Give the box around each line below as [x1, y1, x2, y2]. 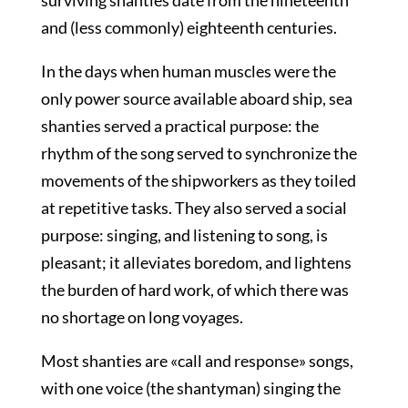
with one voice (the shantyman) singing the [40, 378, 341, 398]
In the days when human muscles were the [40, 61, 336, 81]
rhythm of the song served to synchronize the [40, 143, 357, 163]
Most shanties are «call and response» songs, [40, 351, 353, 371]
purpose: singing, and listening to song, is [40, 225, 328, 245]
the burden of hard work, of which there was [40, 280, 349, 300]
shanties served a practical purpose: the [40, 116, 319, 136]
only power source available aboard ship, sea [40, 88, 352, 108]
